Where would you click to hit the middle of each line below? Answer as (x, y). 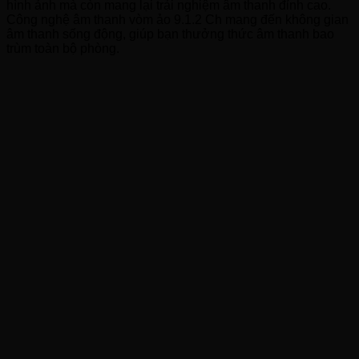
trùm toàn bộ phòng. (63, 48)
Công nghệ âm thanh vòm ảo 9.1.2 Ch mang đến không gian (177, 19)
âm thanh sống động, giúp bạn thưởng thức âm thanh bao (170, 34)
